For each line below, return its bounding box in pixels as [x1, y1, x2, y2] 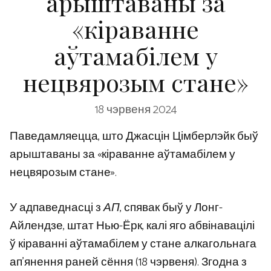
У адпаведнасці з [10, 198, 103, 218]
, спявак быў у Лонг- [120, 198, 223, 218]
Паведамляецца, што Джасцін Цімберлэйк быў [10, 126, 258, 146]
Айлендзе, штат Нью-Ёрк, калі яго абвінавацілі [10, 217, 255, 236]
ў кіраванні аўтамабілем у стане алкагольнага [10, 235, 256, 254]
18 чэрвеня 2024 [94, 100, 177, 119]
